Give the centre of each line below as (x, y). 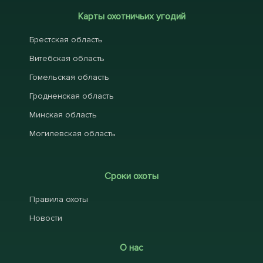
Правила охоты (59, 200)
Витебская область (67, 59)
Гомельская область (69, 77)
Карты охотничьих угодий (131, 17)
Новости (46, 218)
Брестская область (66, 40)
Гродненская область (72, 96)
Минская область (63, 115)
